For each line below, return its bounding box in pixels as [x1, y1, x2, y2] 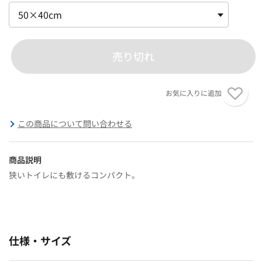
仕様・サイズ [9, 232, 71, 248]
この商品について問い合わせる [18, 117, 132, 129]
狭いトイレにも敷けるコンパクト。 [9, 168, 140, 181]
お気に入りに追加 [165, 87, 222, 98]
